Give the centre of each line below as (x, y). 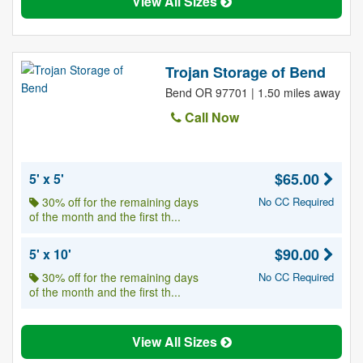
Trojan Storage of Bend (245, 72)
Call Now (210, 117)
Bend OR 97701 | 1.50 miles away (252, 92)
